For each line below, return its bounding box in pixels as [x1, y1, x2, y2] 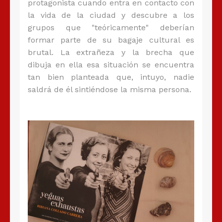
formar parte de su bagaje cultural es [28, 35, 194, 45]
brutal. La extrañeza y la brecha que [28, 48, 194, 57]
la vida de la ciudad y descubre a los [28, 10, 194, 20]
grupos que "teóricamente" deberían [28, 23, 194, 33]
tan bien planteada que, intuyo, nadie [28, 72, 194, 82]
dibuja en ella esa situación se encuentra [28, 60, 194, 70]
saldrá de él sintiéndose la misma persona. [28, 85, 191, 95]
